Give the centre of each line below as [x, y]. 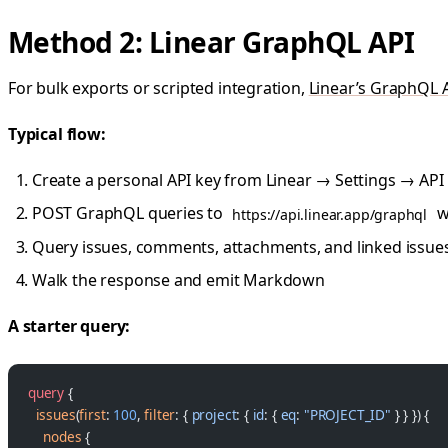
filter [160, 414]
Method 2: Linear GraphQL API [211, 41]
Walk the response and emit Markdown [178, 280]
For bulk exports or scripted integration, [158, 87]
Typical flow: [57, 133]
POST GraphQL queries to [129, 213]
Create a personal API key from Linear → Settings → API [238, 180]
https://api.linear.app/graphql [330, 214]
